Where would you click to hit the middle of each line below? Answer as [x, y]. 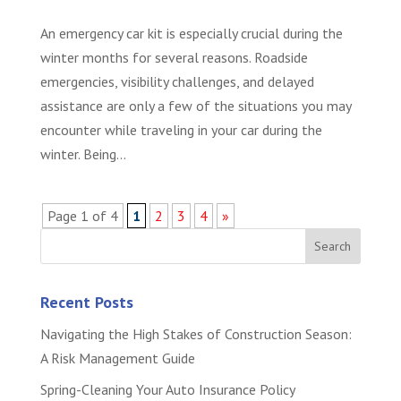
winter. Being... [83, 154]
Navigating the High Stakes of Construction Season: [196, 334]
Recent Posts [86, 303]
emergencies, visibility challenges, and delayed [177, 82]
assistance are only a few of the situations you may [195, 106]
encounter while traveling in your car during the [181, 130]
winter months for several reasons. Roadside [174, 58]
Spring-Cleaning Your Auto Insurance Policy [167, 390]
